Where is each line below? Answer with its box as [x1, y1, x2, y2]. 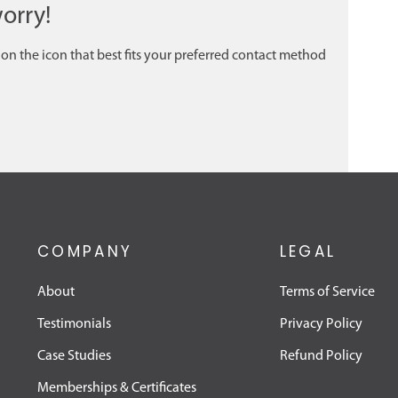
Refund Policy [279, 349, 362, 364]
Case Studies [36, 349, 111, 364]
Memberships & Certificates [36, 381, 196, 396]
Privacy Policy [279, 317, 362, 332]
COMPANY [36, 241, 133, 263]
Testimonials [36, 317, 111, 332]
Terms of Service [279, 285, 375, 300]
